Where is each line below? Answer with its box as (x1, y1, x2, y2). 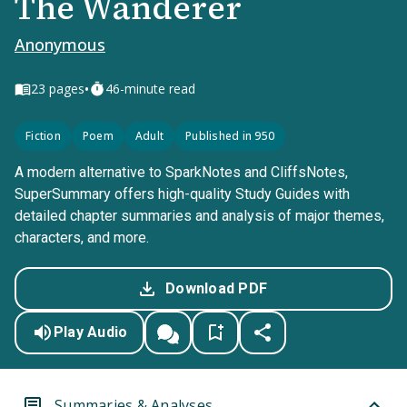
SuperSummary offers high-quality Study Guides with (15, 185, 350, 203)
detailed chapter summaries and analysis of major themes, (15, 207, 384, 224)
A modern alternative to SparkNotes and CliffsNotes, (15, 164, 348, 181)
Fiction (25, 128, 61, 144)
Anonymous (15, 34, 105, 55)
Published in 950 (185, 128, 274, 144)
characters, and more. (15, 229, 149, 246)
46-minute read (105, 80, 195, 97)
